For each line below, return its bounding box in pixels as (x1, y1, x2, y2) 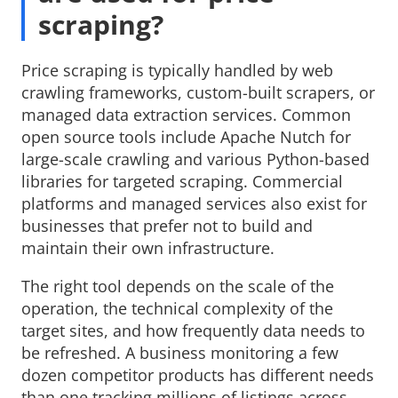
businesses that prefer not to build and (21, 214, 313, 236)
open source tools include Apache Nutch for (21, 125, 351, 147)
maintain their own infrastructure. (21, 236, 275, 259)
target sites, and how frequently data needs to (21, 319, 365, 341)
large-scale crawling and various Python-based (21, 147, 370, 170)
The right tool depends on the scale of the (21, 275, 334, 297)
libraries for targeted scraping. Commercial (21, 170, 343, 192)
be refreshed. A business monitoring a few (21, 341, 338, 363)
